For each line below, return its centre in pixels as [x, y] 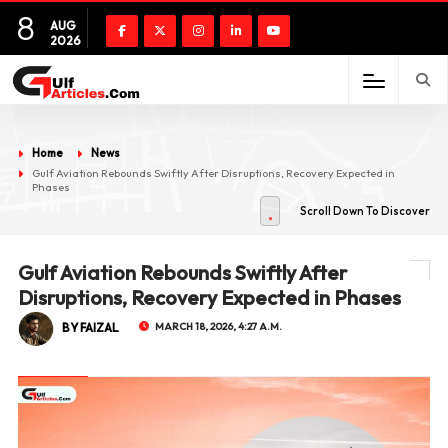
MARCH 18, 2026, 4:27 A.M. [218, 326]
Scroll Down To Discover [365, 211]
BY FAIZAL [90, 327]
